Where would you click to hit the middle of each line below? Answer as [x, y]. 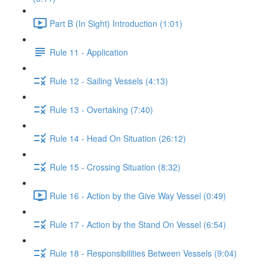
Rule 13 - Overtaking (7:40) [101, 109]
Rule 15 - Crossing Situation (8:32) [115, 167]
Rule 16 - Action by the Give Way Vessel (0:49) [138, 195]
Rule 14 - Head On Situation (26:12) [118, 138]
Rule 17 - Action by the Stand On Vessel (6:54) [138, 224]
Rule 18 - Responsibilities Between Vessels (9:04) [143, 253]
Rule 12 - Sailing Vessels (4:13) [109, 80]
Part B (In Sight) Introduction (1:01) [116, 23]
